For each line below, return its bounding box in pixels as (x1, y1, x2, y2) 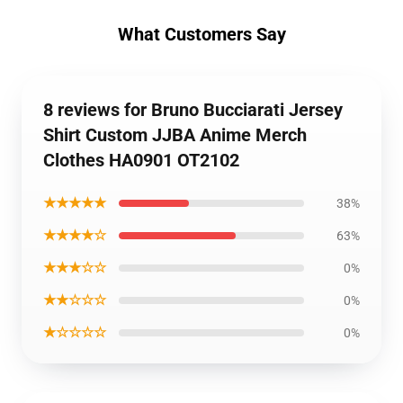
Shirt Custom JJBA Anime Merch (43, 124, 307, 146)
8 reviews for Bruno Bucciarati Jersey (43, 99, 343, 121)
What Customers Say (117, 23, 286, 45)
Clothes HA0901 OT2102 (43, 149, 239, 171)
